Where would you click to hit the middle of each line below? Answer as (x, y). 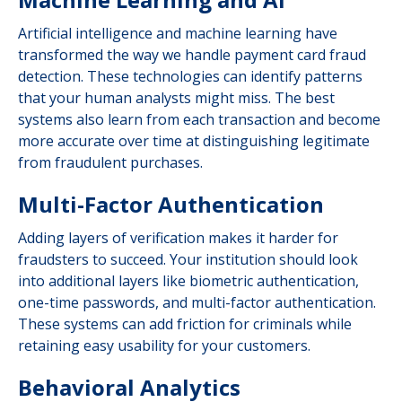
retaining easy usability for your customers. (164, 345)
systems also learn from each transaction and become (199, 119)
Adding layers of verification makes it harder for (178, 238)
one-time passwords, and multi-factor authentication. (197, 302)
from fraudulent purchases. (110, 162)
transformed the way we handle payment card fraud (192, 55)
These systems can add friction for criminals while (185, 324)
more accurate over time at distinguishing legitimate (194, 141)
